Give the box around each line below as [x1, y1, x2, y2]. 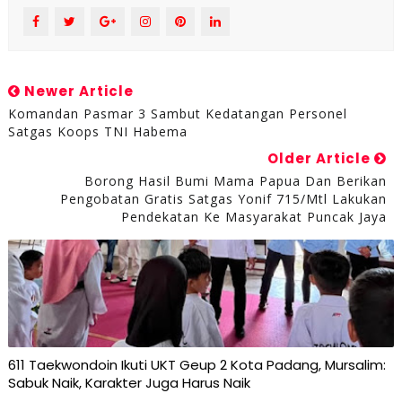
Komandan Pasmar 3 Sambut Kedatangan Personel [7, 104, 347, 122]
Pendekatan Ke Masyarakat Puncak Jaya [121, 207, 388, 225]
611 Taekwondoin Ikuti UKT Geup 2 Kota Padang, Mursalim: [7, 354, 386, 374]
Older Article [267, 148, 375, 168]
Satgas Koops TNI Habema [7, 122, 188, 140]
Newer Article [20, 81, 134, 100]
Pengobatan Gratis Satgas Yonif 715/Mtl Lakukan [60, 189, 388, 207]
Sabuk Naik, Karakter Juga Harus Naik [7, 372, 250, 392]
